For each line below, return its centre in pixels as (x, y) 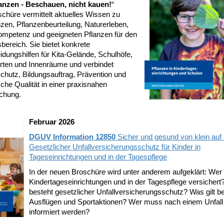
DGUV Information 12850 (72, 137)
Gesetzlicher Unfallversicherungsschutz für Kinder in (114, 147)
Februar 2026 (51, 122)
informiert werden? (60, 212)
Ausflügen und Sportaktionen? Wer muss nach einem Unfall (126, 202)
